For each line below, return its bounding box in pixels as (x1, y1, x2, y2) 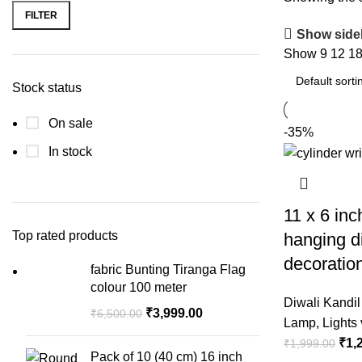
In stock (45, 145, 92, 158)
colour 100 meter (90, 280, 187, 294)
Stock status (12, 81, 82, 95)
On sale (45, 116, 93, 130)
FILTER (25, 9, 57, 21)
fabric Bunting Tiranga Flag (90, 263, 246, 276)
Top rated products (12, 229, 118, 242)
